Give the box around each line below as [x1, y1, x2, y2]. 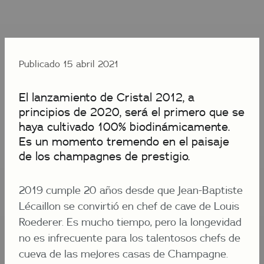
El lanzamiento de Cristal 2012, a [19, 90, 194, 104]
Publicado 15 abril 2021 [19, 58, 118, 70]
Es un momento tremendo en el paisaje [19, 134, 229, 148]
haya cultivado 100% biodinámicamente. [19, 119, 230, 134]
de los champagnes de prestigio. [19, 148, 190, 163]
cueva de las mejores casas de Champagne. [19, 247, 228, 260]
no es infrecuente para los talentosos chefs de [19, 231, 240, 245]
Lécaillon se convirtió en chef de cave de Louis [19, 199, 239, 213]
